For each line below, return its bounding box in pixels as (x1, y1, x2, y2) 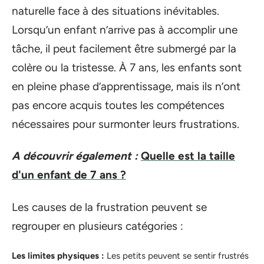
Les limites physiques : (12, 250, 104, 261)
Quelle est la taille (141, 149, 235, 163)
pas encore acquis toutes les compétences (12, 98, 225, 112)
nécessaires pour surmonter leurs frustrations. (12, 117, 239, 131)
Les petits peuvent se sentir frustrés (104, 250, 249, 261)
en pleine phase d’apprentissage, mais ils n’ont (12, 79, 240, 93)
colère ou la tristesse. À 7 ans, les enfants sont (12, 60, 242, 74)
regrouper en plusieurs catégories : (12, 219, 183, 233)
